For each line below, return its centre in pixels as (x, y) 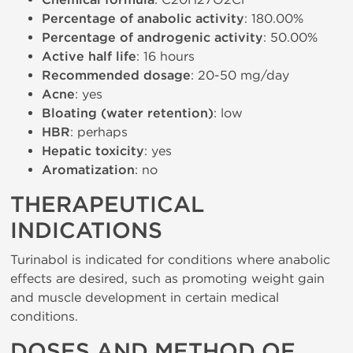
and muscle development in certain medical (145, 297)
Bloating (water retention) (128, 113)
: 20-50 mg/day (240, 75)
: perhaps (99, 132)
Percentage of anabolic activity (143, 19)
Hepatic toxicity (93, 151)
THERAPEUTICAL (107, 205)
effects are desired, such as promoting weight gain (167, 279)
